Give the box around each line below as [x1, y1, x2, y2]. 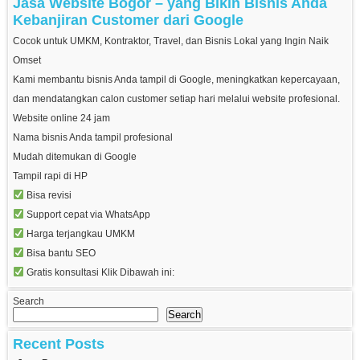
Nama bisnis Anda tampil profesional [13, 132, 173, 144]
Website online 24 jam [13, 112, 110, 125]
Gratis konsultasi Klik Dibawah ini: [23, 267, 174, 279]
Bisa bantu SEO [23, 247, 96, 260]
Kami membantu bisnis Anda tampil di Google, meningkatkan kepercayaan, [13, 74, 340, 86]
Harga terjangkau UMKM [23, 228, 135, 240]
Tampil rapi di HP [13, 170, 88, 182]
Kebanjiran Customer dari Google [13, 12, 243, 29]
